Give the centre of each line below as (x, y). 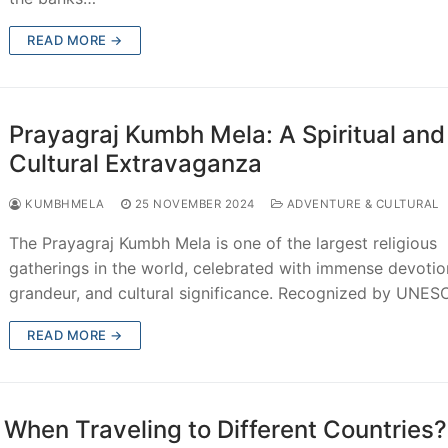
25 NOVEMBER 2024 (194, 203)
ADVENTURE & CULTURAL (361, 203)
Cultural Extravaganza (136, 163)
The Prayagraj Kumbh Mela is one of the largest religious (223, 242)
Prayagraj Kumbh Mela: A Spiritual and (227, 134)
